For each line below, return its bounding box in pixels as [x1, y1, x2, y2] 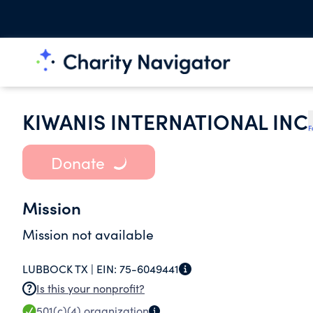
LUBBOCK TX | [22, 261, 96, 276]
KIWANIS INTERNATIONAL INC [22, 106, 308, 136]
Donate [50, 151, 105, 173]
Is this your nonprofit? [36, 281, 145, 296]
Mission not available [22, 225, 154, 243]
